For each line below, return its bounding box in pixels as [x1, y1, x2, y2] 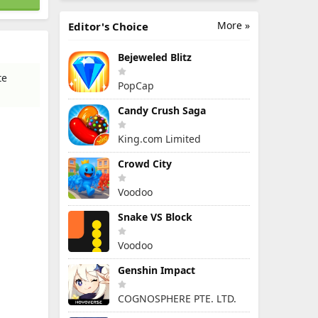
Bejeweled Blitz [118, 50, 192, 64]
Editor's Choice [68, 19, 148, 33]
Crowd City [118, 157, 172, 170]
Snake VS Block [118, 210, 192, 224]
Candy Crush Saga [118, 104, 206, 117]
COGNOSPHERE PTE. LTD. [118, 292, 236, 305]
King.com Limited [118, 132, 201, 146]
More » [217, 18, 250, 32]
